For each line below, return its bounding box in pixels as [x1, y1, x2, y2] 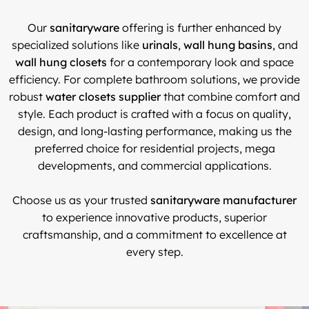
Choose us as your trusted [12, 192, 150, 207]
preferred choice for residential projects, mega [34, 141, 275, 155]
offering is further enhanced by [119, 20, 281, 34]
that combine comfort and [161, 89, 300, 103]
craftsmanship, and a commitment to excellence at [22, 227, 287, 241]
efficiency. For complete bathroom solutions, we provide [9, 72, 300, 86]
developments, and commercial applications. [37, 158, 272, 172]
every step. [126, 244, 183, 259]
